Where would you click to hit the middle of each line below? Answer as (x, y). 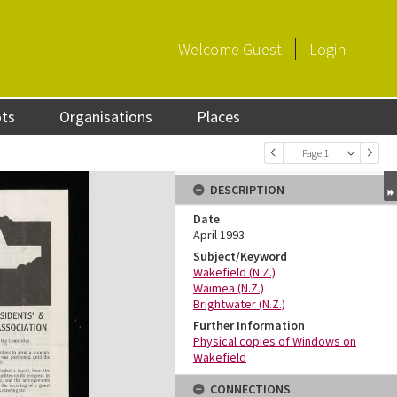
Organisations (106, 117)
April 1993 (219, 235)
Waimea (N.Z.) (229, 288)
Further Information (249, 325)
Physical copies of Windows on (275, 341)
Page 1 (315, 153)
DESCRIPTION (247, 190)
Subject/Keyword (240, 256)
